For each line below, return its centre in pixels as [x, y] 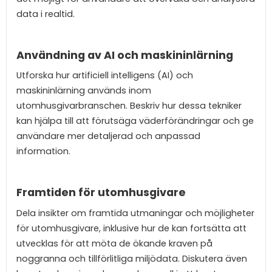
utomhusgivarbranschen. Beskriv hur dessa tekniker [129, 106]
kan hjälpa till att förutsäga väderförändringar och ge [135, 121]
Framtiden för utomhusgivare [101, 193]
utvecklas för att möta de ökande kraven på [114, 243]
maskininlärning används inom [84, 91]
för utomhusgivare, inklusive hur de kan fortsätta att [131, 228]
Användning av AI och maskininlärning [125, 55]
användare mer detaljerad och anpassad [108, 136]
